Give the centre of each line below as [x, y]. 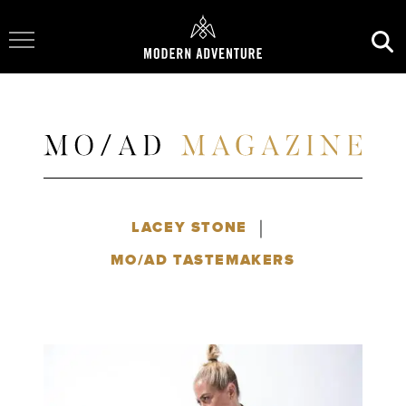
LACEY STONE [189, 227]
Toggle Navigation [79, 30]
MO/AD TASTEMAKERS [203, 260]
